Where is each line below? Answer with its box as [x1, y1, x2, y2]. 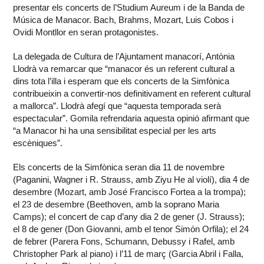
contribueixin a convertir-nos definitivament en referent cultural [13, 88, 251, 99]
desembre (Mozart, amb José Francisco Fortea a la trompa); [13, 187, 246, 197]
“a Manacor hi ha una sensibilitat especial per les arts [13, 126, 217, 136]
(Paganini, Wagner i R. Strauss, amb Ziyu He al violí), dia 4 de [13, 174, 250, 185]
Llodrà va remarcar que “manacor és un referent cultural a [13, 64, 235, 74]
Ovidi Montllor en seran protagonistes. [13, 27, 159, 38]
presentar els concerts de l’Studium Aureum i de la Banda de [13, 2, 245, 13]
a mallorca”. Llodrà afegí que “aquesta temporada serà [13, 101, 222, 111]
